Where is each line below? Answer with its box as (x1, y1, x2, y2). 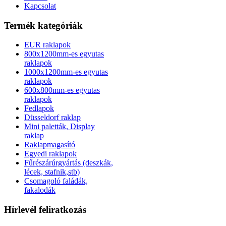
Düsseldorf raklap (24, 113, 81, 122)
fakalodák (24, 186, 55, 195)
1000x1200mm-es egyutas (24, 68, 108, 77)
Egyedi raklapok (24, 149, 77, 158)
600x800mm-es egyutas (24, 86, 100, 95)
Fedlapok (24, 104, 54, 113)
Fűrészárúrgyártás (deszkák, (24, 158, 113, 167)
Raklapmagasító (24, 140, 75, 149)
